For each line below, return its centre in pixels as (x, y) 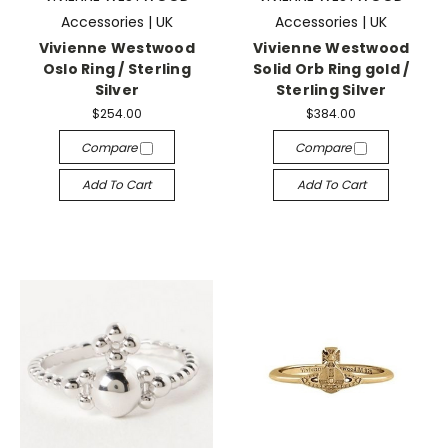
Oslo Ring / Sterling (116, 69)
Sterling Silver (331, 90)
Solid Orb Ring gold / (331, 69)
